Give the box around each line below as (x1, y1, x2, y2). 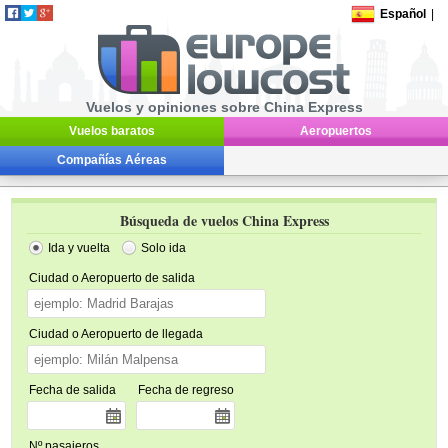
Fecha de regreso (138, 383, 235, 397)
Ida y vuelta (48, 241, 111, 255)
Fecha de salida (29, 383, 117, 397)
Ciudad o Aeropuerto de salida (29, 271, 196, 285)
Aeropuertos (300, 124, 372, 138)
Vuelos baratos (69, 124, 155, 138)
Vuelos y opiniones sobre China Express (85, 99, 363, 115)
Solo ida (141, 241, 187, 255)
